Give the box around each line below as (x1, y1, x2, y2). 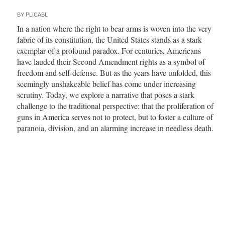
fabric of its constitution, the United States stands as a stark (17, 34, 202, 45)
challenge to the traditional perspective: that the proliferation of (17, 100, 213, 111)
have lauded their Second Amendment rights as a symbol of (17, 56, 205, 67)
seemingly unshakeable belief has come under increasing (17, 78, 196, 89)
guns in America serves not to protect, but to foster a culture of (17, 111, 213, 122)
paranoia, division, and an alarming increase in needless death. (17, 123, 213, 133)
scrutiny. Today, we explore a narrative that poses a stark (17, 89, 194, 100)
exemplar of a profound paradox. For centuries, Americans (17, 45, 201, 56)
